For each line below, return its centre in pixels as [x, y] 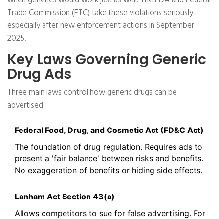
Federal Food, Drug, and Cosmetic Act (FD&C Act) [109, 130]
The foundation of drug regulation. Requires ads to [109, 147]
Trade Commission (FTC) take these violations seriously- [102, 13]
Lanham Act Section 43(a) [65, 197]
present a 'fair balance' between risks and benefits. [109, 159]
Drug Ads [39, 74]
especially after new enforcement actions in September [101, 26]
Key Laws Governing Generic [107, 60]
